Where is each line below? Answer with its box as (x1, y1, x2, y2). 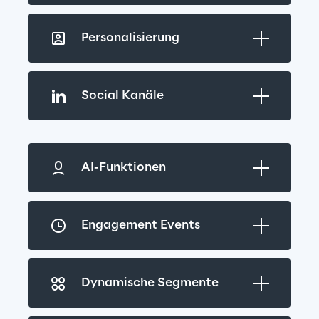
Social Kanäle (81, 89, 164, 103)
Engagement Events (81, 219, 200, 232)
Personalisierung (81, 31, 179, 45)
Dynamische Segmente (81, 276, 219, 290)
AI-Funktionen (81, 161, 166, 174)
